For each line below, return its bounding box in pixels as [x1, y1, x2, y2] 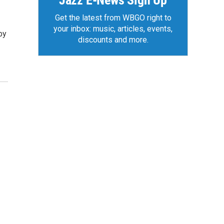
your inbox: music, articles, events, [53, 24, 172, 33]
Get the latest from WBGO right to [54, 13, 171, 22]
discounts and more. [77, 35, 148, 44]
